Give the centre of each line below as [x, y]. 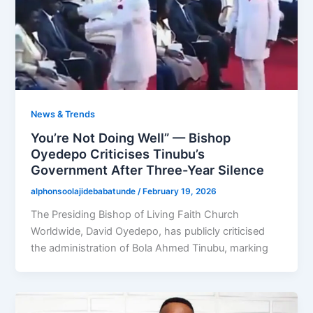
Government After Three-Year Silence [148, 170]
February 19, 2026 [180, 192]
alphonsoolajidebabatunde [85, 192]
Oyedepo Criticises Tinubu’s [118, 154]
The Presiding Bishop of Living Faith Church [135, 215]
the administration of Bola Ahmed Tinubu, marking [150, 248]
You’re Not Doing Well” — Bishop [131, 138]
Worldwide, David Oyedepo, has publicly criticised [148, 232]
